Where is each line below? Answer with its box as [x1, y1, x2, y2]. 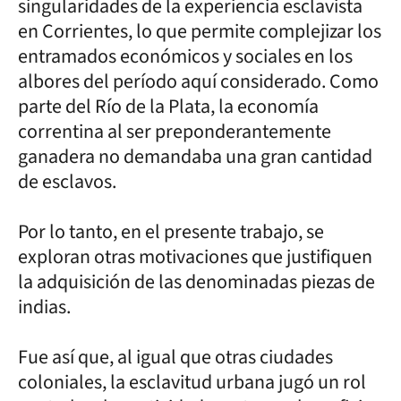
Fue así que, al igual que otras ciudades [18, 342, 333, 371]
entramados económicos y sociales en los [18, 41, 353, 71]
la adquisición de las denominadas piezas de [18, 267, 375, 296]
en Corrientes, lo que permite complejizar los [18, 16, 381, 46]
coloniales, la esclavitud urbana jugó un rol [18, 367, 366, 397]
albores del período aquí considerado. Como [18, 66, 379, 96]
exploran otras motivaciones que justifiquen [18, 242, 372, 271]
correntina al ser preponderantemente [18, 116, 331, 146]
